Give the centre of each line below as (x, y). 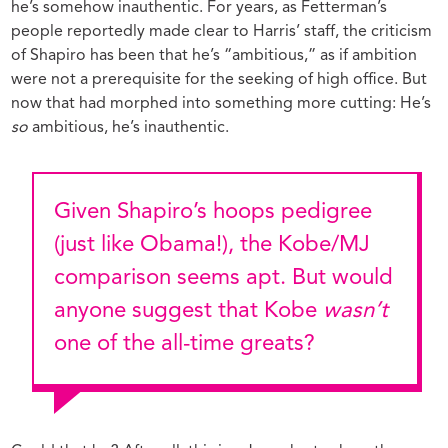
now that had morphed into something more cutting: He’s (221, 103)
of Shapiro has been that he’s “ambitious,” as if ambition (214, 55)
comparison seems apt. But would (223, 278)
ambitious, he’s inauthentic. (129, 127)
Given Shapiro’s (141, 212)
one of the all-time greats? (184, 344)
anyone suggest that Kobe (188, 311)
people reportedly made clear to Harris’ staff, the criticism (222, 31)
